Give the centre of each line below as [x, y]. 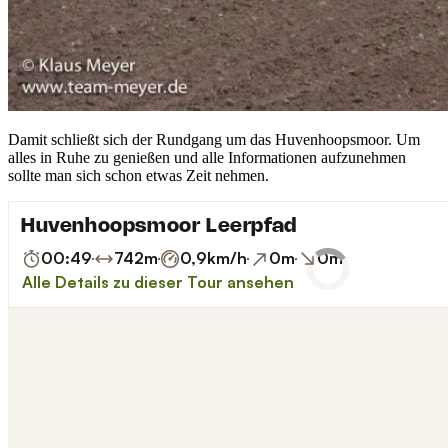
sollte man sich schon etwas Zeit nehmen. [138, 176]
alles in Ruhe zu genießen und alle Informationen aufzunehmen [207, 158]
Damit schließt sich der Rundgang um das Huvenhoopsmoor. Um [214, 140]
